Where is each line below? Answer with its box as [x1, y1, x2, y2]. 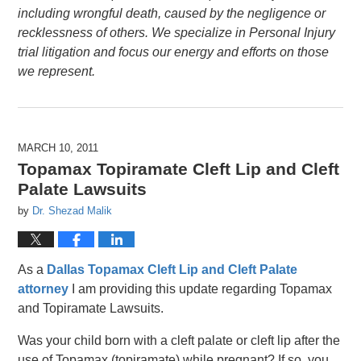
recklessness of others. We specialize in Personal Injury [18, 26, 336, 40]
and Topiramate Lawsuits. [18, 301, 164, 316]
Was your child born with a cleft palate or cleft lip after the [18, 334, 341, 348]
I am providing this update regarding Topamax [68, 282, 333, 297]
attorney [18, 282, 69, 297]
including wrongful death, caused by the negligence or [18, 6, 326, 21]
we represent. [18, 64, 96, 79]
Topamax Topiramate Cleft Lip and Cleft [18, 160, 340, 179]
